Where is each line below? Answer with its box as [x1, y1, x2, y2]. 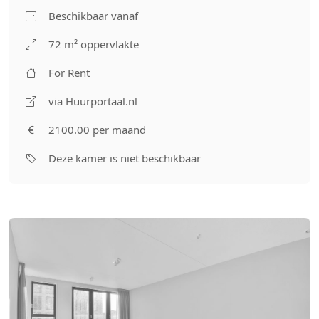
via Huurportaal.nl [48, 94, 137, 108]
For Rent [48, 66, 90, 80]
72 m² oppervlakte [48, 37, 139, 51]
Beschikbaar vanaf [48, 9, 138, 23]
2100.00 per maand [48, 122, 146, 137]
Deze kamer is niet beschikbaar [48, 151, 201, 165]
